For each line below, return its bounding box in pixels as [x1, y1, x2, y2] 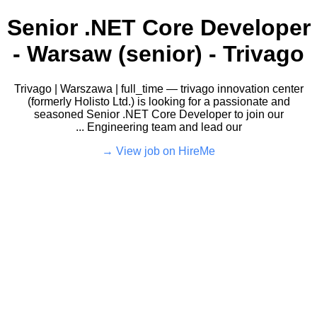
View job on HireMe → [116, 144, 215, 157]
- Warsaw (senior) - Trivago [13, 41, 304, 67]
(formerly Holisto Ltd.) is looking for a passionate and [27, 95, 290, 108]
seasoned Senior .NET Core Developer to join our [33, 108, 284, 120]
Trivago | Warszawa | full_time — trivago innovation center [13, 82, 304, 95]
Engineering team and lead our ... [86, 120, 242, 133]
